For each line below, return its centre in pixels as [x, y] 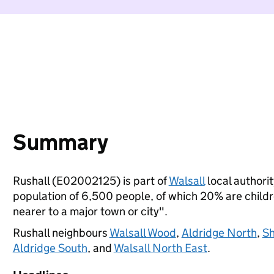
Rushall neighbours [61, 233]
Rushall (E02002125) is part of [91, 181]
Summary [60, 142]
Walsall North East [160, 248]
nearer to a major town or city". [90, 211]
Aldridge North [219, 233]
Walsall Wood [143, 233]
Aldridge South [50, 248]
